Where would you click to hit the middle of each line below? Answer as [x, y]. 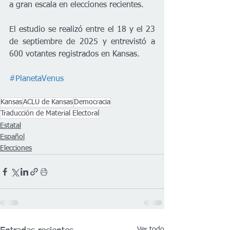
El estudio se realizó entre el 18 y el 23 [82, 30]
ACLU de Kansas [48, 102]
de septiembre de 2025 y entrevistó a [82, 42]
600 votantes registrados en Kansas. [74, 55]
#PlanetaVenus [36, 79]
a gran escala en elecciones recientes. [76, 5]
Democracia [92, 102]
